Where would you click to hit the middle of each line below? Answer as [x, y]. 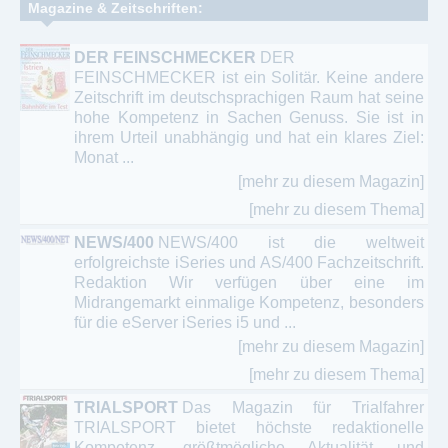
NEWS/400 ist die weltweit [291, 243]
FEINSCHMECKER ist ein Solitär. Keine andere [249, 78]
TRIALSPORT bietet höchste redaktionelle [249, 428]
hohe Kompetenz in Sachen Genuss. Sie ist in [249, 118]
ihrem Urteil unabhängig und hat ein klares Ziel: [249, 138]
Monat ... [104, 158]
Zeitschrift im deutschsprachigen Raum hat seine [249, 98]
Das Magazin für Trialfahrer [303, 408]
